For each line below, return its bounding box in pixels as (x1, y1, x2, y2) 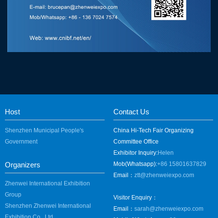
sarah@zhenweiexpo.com (134, 205, 203, 213)
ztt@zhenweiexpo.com (134, 172, 194, 179)
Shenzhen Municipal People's (5, 127, 84, 134)
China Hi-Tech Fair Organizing (113, 127, 194, 134)
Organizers (5, 161, 40, 169)
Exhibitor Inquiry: (113, 149, 158, 157)
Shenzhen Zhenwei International (5, 202, 91, 210)
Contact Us (113, 108, 149, 116)
